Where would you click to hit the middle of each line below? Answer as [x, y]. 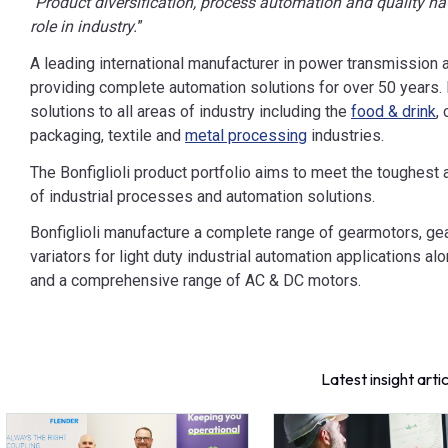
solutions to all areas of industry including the [190, 111]
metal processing [246, 135]
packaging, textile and [107, 135]
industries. [345, 135]
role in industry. [83, 27]
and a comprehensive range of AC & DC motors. [195, 281]
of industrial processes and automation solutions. [202, 196]
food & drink [393, 111]
